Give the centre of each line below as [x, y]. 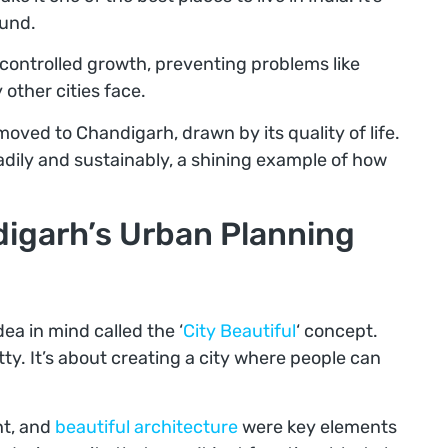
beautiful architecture [146, 426]
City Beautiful [239, 331]
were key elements [317, 426]
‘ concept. [337, 331]
